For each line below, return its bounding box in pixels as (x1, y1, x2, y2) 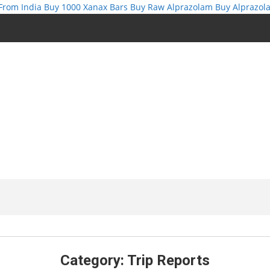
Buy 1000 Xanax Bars (44, 1, 128, 13)
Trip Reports (127, 252, 210, 269)
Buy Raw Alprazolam (130, 1, 213, 13)
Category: (60, 252, 127, 269)
